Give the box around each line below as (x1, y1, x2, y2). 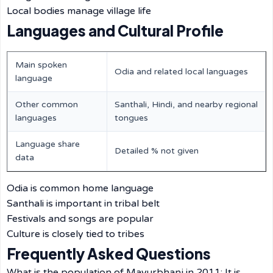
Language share (15, 139, 80, 149)
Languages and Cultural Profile (7, 21, 224, 40)
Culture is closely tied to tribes (7, 228, 144, 240)
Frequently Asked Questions (7, 244, 211, 263)
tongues (115, 113, 148, 123)
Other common (15, 99, 78, 110)
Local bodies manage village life (7, 5, 151, 17)
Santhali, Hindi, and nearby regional (115, 99, 258, 110)
